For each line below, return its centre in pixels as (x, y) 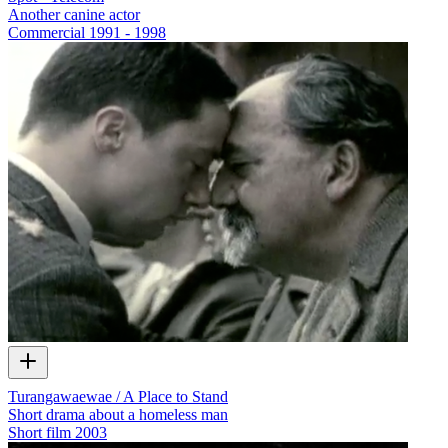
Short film (39, 432)
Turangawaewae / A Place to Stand (118, 396)
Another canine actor (74, 15)
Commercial (46, 33)
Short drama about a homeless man (118, 414)
